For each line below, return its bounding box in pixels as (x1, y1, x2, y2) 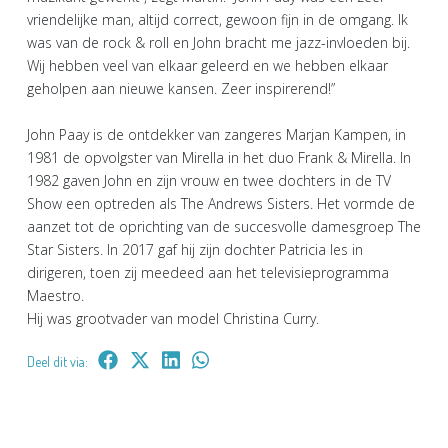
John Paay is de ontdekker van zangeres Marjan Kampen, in (27, 124, 406, 144)
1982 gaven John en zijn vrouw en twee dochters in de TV (27, 170, 391, 190)
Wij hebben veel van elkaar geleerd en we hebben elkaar (27, 55, 388, 75)
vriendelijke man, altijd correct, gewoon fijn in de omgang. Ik (27, 9, 408, 29)
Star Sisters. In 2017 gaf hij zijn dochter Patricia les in (27, 239, 363, 259)
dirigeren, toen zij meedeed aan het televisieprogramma (27, 262, 389, 282)
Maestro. (27, 285, 88, 305)
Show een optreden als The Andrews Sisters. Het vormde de (27, 193, 415, 213)
